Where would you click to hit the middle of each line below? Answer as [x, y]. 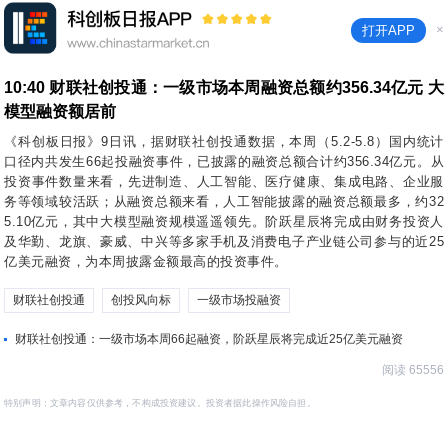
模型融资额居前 [60, 111]
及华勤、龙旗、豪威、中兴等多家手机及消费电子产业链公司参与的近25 [224, 241]
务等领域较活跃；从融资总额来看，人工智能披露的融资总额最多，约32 [224, 201]
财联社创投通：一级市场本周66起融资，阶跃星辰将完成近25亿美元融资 [209, 339]
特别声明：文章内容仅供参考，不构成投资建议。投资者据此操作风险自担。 [160, 402]
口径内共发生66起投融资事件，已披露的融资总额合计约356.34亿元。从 [224, 161]
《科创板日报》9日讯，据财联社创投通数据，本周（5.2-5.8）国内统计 [224, 141]
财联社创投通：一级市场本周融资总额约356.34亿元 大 [244, 87]
